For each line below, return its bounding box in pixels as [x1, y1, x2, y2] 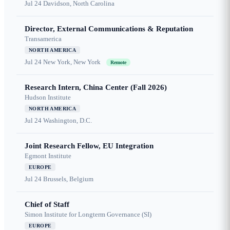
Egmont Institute [25, 152, 71, 160]
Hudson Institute [25, 93, 71, 102]
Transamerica [25, 35, 62, 43]
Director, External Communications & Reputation [25, 25, 193, 33]
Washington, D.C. [43, 117, 92, 125]
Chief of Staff [25, 200, 69, 209]
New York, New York [43, 58, 101, 66]
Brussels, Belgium [43, 175, 93, 183]
